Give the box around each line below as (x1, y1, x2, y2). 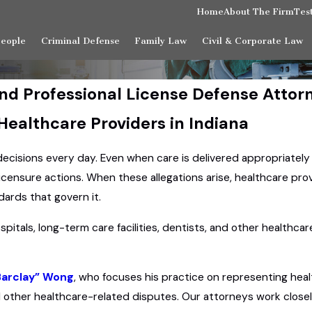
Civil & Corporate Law (201, 35, 303, 46)
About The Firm (224, 6, 294, 17)
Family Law (134, 35, 187, 46)
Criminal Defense (40, 35, 120, 46)
